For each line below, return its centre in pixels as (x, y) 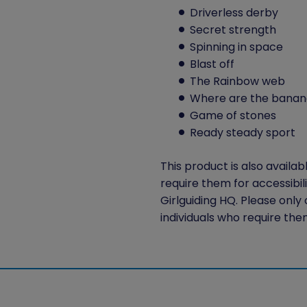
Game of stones (235, 116)
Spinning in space (237, 47)
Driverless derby (234, 13)
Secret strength (235, 30)
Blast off (212, 64)
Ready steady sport (243, 133)
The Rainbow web (238, 82)
